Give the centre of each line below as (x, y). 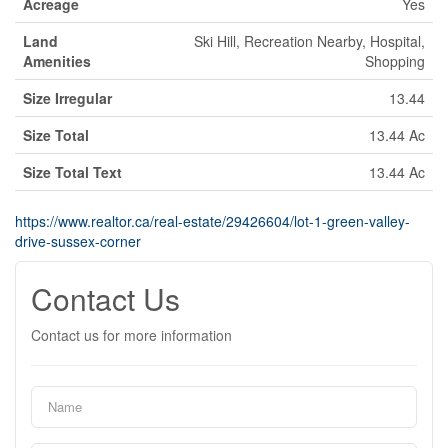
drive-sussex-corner (78, 240)
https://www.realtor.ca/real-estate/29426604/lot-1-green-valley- (212, 220)
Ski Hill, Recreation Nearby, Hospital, (309, 40)
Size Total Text (72, 171)
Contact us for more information (131, 334)
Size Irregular (67, 97)
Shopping (395, 60)
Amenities (57, 60)
